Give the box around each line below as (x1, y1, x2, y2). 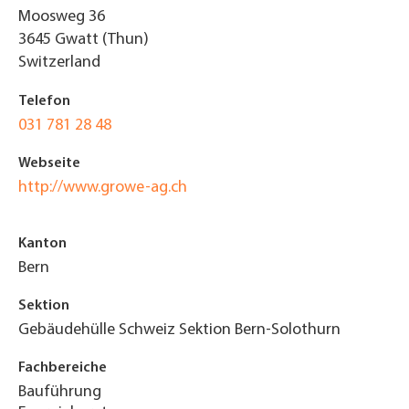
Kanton (18, 236, 67, 252)
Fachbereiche (18, 361, 107, 376)
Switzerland (18, 54, 100, 72)
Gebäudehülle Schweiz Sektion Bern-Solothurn (18, 321, 341, 340)
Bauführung (18, 383, 101, 402)
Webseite (18, 156, 80, 172)
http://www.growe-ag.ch (18, 179, 187, 197)
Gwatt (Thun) (55, 31, 149, 49)
